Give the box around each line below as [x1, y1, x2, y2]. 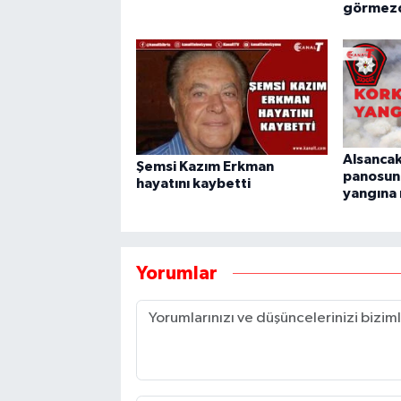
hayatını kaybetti [135, 175, 251, 191]
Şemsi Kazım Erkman [135, 158, 274, 174]
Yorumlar [135, 264, 218, 284]
